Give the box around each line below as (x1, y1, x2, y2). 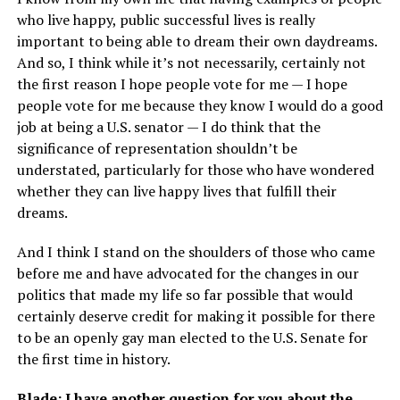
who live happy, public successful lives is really (16, 10, 315, 30)
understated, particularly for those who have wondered (16, 160, 374, 180)
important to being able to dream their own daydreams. (16, 31, 377, 52)
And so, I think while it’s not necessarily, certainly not (16, 53, 366, 73)
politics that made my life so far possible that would (16, 285, 353, 305)
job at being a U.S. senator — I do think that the (16, 117, 321, 137)
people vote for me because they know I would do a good (16, 96, 383, 116)
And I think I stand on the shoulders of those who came (16, 242, 375, 262)
